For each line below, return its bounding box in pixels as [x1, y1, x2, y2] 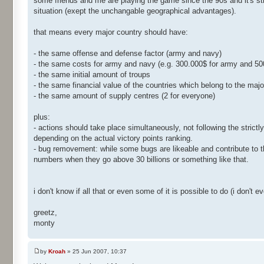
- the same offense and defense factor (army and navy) [34, 49, 222, 58]
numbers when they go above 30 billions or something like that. [34, 155, 249, 164]
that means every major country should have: [34, 28, 188, 37]
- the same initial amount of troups [34, 70, 150, 80]
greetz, [34, 208, 57, 217]
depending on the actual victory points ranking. [34, 134, 193, 143]
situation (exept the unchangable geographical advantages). [34, 6, 236, 16]
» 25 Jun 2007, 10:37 [65, 247, 127, 255]
